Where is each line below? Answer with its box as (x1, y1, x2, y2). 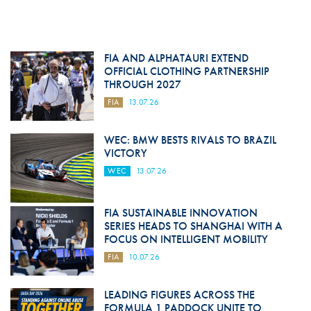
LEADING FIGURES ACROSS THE (103, 287, 255, 303)
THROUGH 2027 (103, 77, 181, 92)
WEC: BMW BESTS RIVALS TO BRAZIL (103, 133, 276, 148)
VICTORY (103, 146, 147, 161)
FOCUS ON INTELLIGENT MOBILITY (103, 232, 268, 247)
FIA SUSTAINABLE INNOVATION (103, 205, 258, 221)
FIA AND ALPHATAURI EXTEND (103, 51, 249, 66)
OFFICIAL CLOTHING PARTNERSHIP (103, 64, 269, 79)
